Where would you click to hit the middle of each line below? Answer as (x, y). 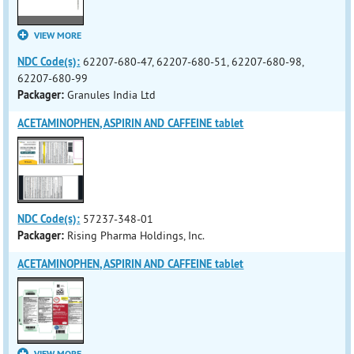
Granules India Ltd (112, 95)
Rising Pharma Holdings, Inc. (136, 235)
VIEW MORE (58, 36)
